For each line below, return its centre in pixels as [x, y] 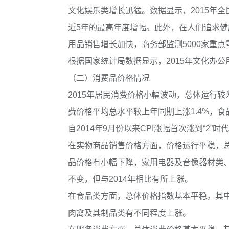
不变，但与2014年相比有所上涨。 [130, 179]
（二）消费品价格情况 [109, 78]
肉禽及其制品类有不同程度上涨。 [129, 213]
